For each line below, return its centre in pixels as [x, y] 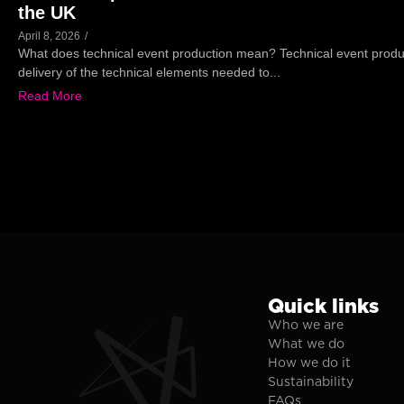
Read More [50, 96]
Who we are [305, 325]
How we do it [309, 363]
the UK [47, 13]
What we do [306, 344]
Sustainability [310, 382]
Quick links [323, 306]
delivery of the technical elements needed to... [149, 73]
